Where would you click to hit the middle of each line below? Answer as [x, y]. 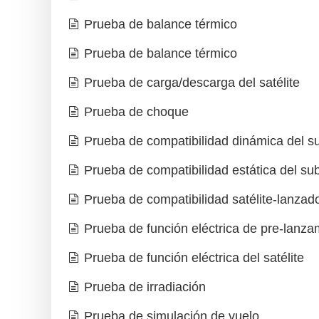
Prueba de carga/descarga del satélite [192, 83]
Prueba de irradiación [145, 287]
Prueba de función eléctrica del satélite [194, 258]
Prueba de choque [136, 112]
